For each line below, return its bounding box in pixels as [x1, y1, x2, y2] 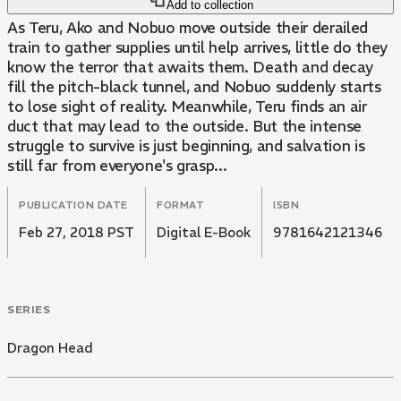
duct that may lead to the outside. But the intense [7, 116, 362, 137]
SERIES [7, 303, 51, 317]
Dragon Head [7, 339, 93, 357]
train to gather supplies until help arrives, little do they [7, 38, 388, 58]
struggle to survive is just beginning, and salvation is [7, 136, 365, 157]
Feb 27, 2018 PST [19, 224, 134, 242]
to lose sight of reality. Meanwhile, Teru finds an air [7, 97, 367, 117]
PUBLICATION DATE [19, 199, 128, 212]
